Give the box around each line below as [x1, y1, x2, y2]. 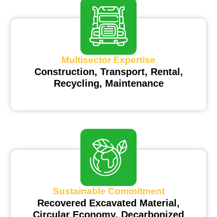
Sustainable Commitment [52, 186, 165, 196]
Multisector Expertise [62, 54, 155, 65]
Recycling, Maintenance [53, 78, 164, 89]
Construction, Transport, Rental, [34, 66, 183, 77]
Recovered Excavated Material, [37, 198, 180, 209]
